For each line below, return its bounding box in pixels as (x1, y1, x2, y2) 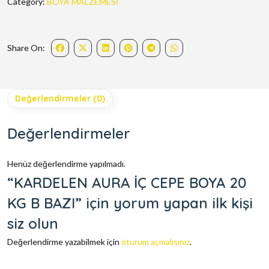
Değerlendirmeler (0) (15, 93, 105, 104)
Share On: (7, 43, 45, 53)
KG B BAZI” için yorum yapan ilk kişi (7, 194, 253, 213)
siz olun (7, 214, 58, 233)
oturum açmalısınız (121, 237, 190, 247)
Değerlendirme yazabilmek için (7, 237, 121, 247)
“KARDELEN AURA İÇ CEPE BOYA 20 (7, 174, 246, 192)
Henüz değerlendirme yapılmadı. (7, 159, 125, 169)
